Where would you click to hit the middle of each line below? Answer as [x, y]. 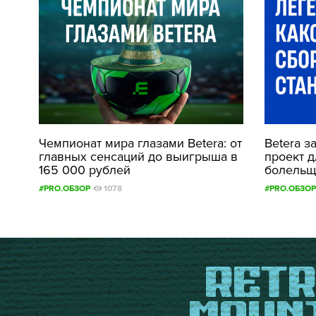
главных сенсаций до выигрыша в [138, 157]
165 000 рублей [85, 170]
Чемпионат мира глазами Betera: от [140, 143]
